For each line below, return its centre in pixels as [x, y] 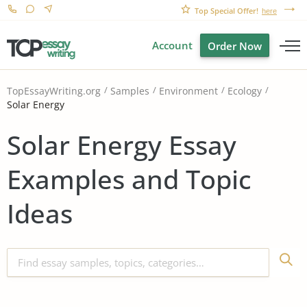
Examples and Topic [129, 179]
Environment [188, 91]
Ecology [245, 91]
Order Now [235, 46]
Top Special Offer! [226, 11]
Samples [130, 91]
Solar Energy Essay [122, 144]
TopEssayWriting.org [54, 91]
